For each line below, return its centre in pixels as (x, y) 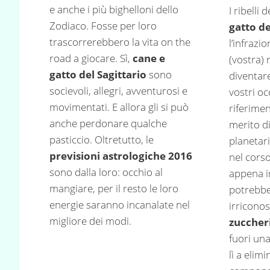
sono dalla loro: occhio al (106, 172)
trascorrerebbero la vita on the (120, 42)
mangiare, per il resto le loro (114, 188)
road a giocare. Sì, (91, 58)
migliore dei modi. (90, 221)
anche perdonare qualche (108, 123)
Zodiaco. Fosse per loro (103, 25)
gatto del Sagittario (98, 74)
